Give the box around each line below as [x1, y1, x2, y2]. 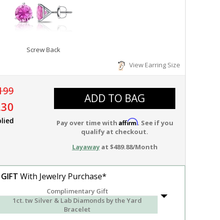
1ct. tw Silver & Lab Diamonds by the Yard [12, 196, 142, 205]
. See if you [137, 118, 173, 127]
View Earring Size [126, 60, 180, 69]
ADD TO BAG [84, 91, 145, 105]
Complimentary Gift [46, 187, 108, 195]
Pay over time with [56, 118, 119, 127]
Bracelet [64, 205, 91, 214]
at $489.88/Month [99, 142, 158, 151]
